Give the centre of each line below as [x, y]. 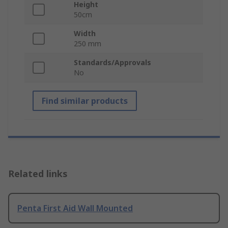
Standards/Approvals [112, 63]
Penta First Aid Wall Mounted [75, 208]
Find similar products [85, 101]
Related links [38, 174]
